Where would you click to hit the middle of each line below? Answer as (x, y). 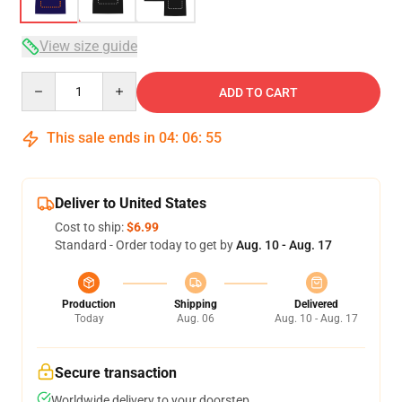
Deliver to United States (131, 203)
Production (89, 304)
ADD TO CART (258, 92)
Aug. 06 (195, 319)
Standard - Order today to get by (145, 245)
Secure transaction (116, 373)
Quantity (45, 80)
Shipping (195, 304)
